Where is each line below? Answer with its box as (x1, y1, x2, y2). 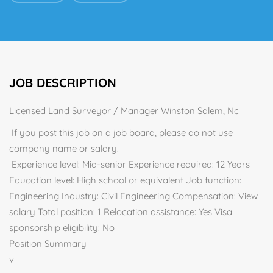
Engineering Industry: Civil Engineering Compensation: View (9, 190, 258, 202)
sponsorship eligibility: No (9, 222, 115, 233)
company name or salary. (9, 143, 119, 154)
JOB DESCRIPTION (9, 75, 116, 90)
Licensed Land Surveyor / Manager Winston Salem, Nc (9, 105, 241, 116)
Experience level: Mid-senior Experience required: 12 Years (9, 158, 250, 170)
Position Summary (9, 238, 87, 249)
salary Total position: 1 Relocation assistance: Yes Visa (9, 206, 232, 218)
